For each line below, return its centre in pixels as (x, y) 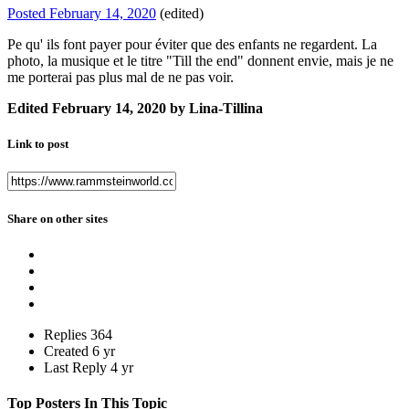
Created (66, 351)
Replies (65, 334)
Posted (28, 14)
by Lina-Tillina (215, 109)
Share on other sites (58, 218)
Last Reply (77, 367)
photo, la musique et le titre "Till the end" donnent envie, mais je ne (200, 61)
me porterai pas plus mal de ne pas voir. (121, 78)
